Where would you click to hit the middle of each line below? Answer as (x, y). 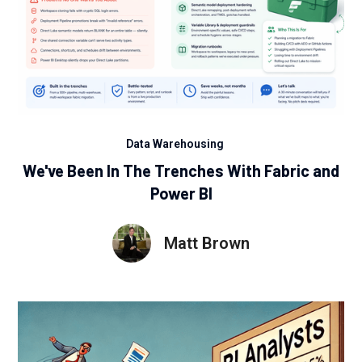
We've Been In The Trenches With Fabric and (181, 170)
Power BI (181, 193)
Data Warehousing (175, 143)
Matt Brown (207, 243)
